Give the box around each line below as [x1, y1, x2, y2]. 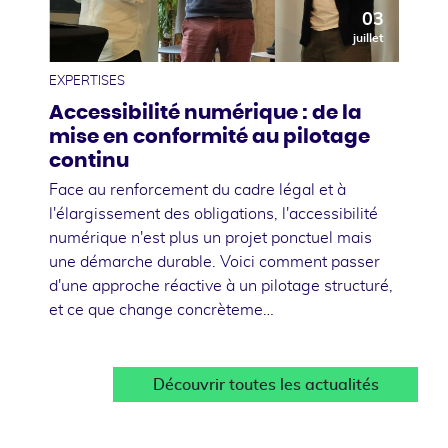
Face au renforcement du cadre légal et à [49, 181, 346, 198]
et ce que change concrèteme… [49, 301, 274, 318]
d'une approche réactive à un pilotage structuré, [49, 277, 393, 294]
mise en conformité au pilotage [49, 126, 370, 147]
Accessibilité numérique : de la [49, 102, 362, 123]
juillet [353, 31, 384, 44]
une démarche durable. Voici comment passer [49, 253, 380, 270]
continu [49, 150, 129, 171]
